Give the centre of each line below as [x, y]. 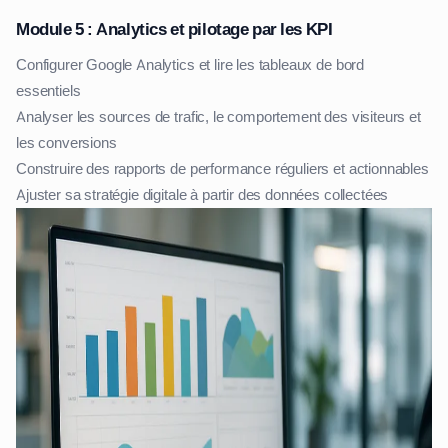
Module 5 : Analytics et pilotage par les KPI [174, 28]
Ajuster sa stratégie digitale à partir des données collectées [202, 194]
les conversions [66, 142]
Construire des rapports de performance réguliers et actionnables [222, 168]
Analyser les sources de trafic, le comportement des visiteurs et [218, 116]
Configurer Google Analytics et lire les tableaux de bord [190, 64]
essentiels [48, 90]
